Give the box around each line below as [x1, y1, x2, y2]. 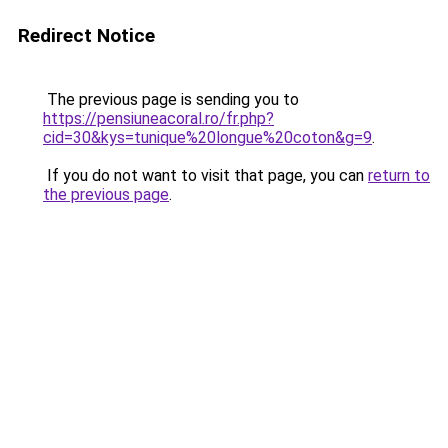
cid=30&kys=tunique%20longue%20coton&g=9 [43, 128, 372, 147]
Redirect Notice [18, 24, 155, 47]
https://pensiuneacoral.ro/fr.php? [43, 109, 274, 128]
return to [368, 166, 430, 185]
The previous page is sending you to [43, 90, 299, 109]
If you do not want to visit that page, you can [43, 166, 368, 185]
